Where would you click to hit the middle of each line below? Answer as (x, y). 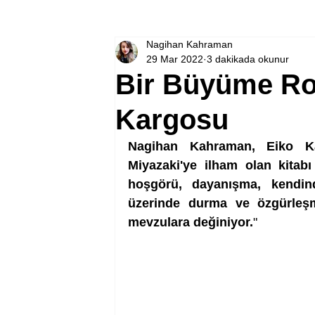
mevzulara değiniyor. (191, 222)
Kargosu (172, 120)
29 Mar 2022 (175, 59)
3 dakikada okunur (248, 59)
